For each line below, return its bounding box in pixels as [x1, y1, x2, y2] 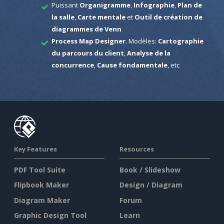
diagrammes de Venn [51, 24, 121, 33]
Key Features [14, 144, 57, 153]
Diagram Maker [14, 195, 70, 205]
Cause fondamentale [96, 60, 167, 69]
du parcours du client [51, 48, 124, 57]
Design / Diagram [119, 180, 182, 190]
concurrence [51, 60, 94, 69]
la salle [51, 12, 74, 21]
